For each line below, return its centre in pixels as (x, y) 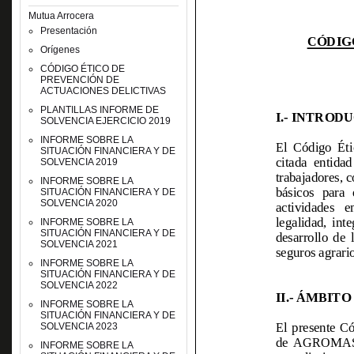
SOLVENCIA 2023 (79, 326)
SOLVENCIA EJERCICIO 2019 (105, 121)
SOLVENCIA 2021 (79, 244)
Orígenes (60, 50)
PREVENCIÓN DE (79, 80)
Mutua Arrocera (61, 16)
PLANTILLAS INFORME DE (99, 110)
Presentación (68, 31)
